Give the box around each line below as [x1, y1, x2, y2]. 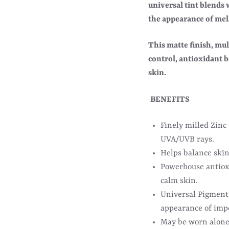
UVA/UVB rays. [161, 134, 215, 144]
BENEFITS [150, 95, 190, 104]
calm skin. [161, 176, 198, 186]
